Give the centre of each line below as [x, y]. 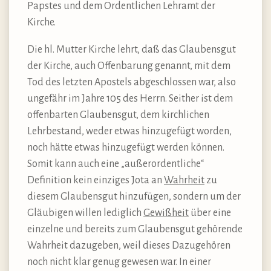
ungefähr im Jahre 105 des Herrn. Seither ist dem [130, 99]
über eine [210, 213]
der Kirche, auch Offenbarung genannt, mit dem [129, 66]
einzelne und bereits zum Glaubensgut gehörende [135, 230]
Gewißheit [166, 213]
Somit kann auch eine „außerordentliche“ [116, 164]
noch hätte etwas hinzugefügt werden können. [126, 148]
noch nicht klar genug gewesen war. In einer [119, 262]
